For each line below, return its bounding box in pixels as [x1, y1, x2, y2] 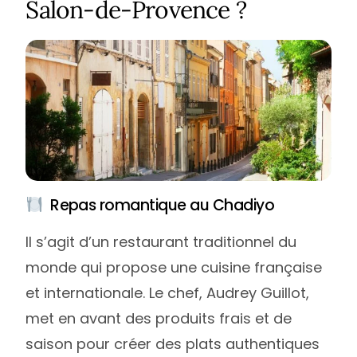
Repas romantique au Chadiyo [43, 194, 275, 217]
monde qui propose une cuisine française [25, 257, 323, 278]
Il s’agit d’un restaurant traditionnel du [25, 232, 297, 253]
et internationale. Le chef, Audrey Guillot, [25, 283, 310, 304]
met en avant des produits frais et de [25, 308, 292, 329]
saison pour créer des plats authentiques [25, 334, 320, 355]
